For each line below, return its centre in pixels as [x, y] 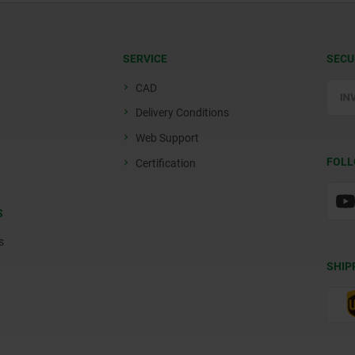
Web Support [167, 138]
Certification [166, 164]
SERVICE [145, 59]
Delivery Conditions [182, 113]
